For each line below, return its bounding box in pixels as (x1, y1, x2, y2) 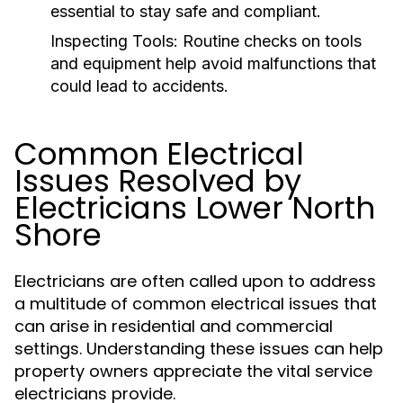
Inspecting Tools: (50, 31, 178, 50)
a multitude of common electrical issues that (14, 292, 377, 315)
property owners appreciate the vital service (14, 360, 372, 382)
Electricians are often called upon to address (14, 270, 376, 292)
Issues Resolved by (14, 159, 301, 202)
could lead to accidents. (50, 76, 228, 95)
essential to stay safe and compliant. (50, 2, 321, 21)
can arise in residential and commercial (14, 315, 333, 337)
